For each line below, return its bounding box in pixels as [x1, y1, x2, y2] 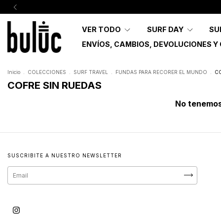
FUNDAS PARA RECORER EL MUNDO [115, 69, 207, 75]
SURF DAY [147, 25, 185, 34]
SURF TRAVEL [74, 69, 108, 75]
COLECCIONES [28, 69, 66, 75]
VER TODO [82, 25, 123, 34]
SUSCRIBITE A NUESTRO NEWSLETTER [7, 152, 122, 158]
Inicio [7, 69, 20, 75]
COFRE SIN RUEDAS [7, 79, 102, 91]
